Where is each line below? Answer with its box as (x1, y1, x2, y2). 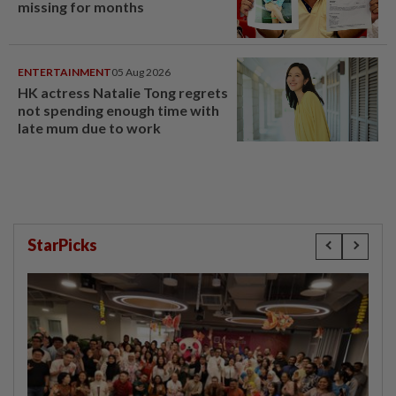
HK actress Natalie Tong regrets (18, 83, 228, 101)
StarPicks (27, 234, 97, 255)
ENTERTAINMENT (18, 65, 111, 79)
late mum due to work (18, 118, 161, 136)
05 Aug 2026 (111, 65, 171, 79)
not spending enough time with (18, 101, 219, 118)
